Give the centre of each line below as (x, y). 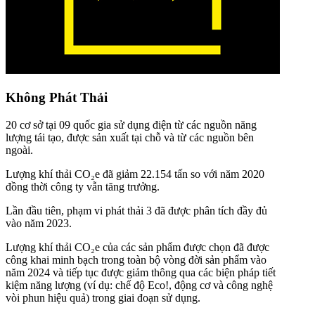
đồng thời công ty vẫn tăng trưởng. (83, 186)
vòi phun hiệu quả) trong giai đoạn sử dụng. (103, 297)
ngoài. (19, 150)
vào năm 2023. (39, 223)
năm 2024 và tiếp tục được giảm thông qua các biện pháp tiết (141, 272)
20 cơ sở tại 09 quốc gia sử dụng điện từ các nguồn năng (131, 124)
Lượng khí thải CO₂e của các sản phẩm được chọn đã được (137, 247)
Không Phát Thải (57, 98)
